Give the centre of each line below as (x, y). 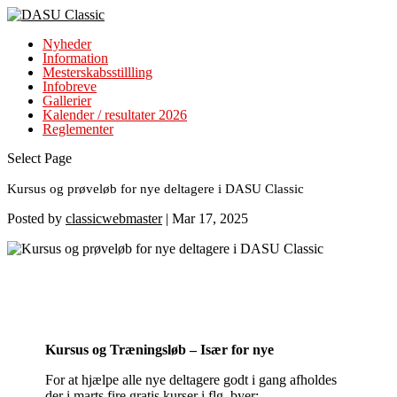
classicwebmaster (114, 218)
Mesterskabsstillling (97, 72)
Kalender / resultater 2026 (115, 115)
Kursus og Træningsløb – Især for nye (160, 350)
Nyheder (67, 44)
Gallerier (67, 101)
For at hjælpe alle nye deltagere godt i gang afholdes (191, 380)
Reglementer (78, 129)
